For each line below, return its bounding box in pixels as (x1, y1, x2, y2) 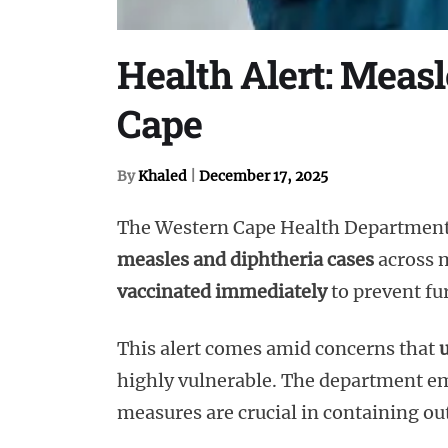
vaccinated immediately (117, 279, 327, 303)
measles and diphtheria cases (117, 247, 374, 271)
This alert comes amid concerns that (117, 337, 439, 361)
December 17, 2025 (199, 166, 328, 185)
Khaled (138, 166, 187, 185)
